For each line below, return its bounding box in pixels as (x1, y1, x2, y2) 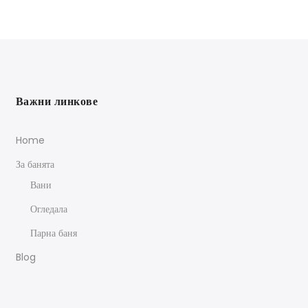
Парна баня (30, 225, 77, 240)
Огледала (30, 201, 67, 216)
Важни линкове (15, 93, 98, 109)
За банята (15, 157, 54, 171)
